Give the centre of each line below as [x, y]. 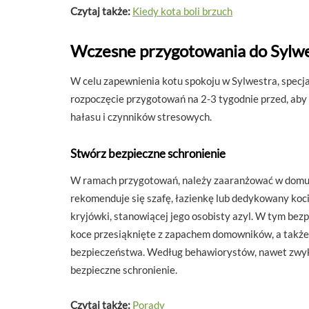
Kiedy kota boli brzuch [182, 11]
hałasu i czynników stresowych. [141, 116]
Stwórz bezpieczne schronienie [148, 153]
